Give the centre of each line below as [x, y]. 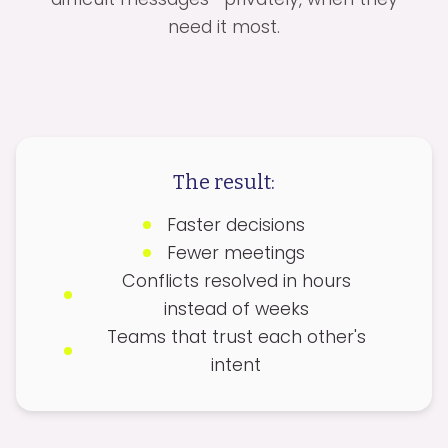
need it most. [224, 26]
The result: [224, 182]
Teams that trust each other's [236, 336]
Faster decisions [236, 224]
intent [236, 364]
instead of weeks [236, 308]
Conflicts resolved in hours [236, 280]
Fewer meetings [236, 252]
